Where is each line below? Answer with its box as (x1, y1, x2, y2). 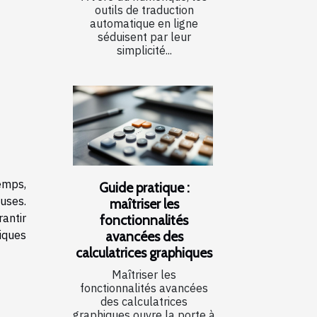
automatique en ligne (90, 16, 198, 30)
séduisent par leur (97, 29, 191, 44)
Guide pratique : (98, 178, 190, 196)
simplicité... (116, 42, 172, 57)
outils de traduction (94, 2, 194, 17)
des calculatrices (100, 294, 188, 309)
